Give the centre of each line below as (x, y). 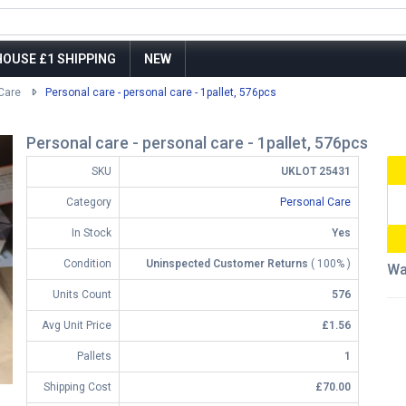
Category (89, 202)
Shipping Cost (77, 387)
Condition (87, 264)
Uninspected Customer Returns (227, 264)
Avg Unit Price (77, 325)
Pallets (94, 356)
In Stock (92, 233)
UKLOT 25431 (316, 171)
